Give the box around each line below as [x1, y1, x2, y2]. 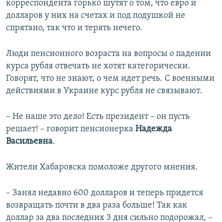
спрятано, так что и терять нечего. [6, 23, 142, 33]
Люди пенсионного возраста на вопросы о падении [6, 49, 211, 58]
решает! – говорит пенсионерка [6, 124, 135, 134]
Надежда [135, 124, 172, 134]
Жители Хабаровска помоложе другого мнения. [6, 163, 198, 172]
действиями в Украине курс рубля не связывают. [6, 86, 202, 96]
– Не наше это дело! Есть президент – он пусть [6, 112, 190, 121]
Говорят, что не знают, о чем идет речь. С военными [6, 74, 215, 83]
